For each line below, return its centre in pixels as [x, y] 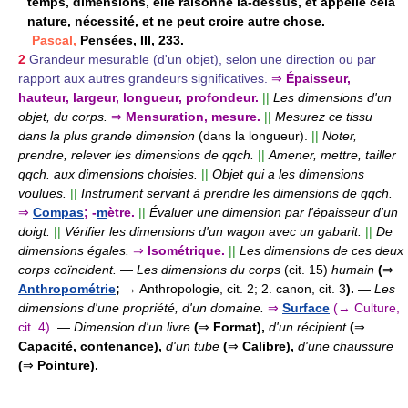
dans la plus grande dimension [108, 135]
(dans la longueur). [253, 135]
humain [353, 269]
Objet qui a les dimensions [288, 173]
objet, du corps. [63, 116]
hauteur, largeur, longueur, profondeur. [138, 97]
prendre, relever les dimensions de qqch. [136, 154]
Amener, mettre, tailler [332, 154]
